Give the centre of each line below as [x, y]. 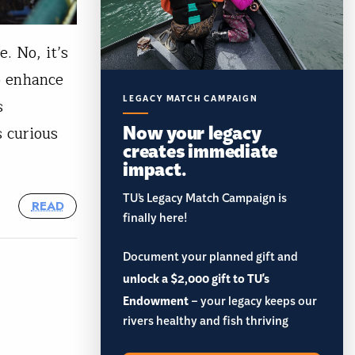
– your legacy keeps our [253, 303]
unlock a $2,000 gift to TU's [196, 279]
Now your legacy [192, 131]
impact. [155, 167]
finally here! [155, 220]
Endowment [156, 301]
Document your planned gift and [210, 259]
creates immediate [200, 149]
